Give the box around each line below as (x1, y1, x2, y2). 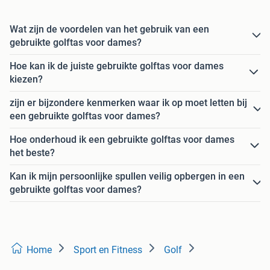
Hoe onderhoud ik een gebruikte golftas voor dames (10, 133, 234, 145)
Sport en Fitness (74, 243, 142, 256)
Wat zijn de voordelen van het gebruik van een (10, 23, 209, 35)
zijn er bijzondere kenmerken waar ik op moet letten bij (10, 96, 247, 108)
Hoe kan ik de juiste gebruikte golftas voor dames (10, 60, 224, 72)
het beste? (10, 146, 55, 159)
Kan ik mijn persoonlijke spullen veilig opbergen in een (10, 170, 245, 182)
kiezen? (10, 73, 43, 85)
